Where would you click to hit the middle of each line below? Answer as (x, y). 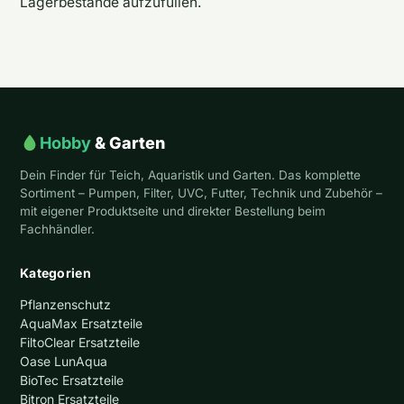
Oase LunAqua (64, 361)
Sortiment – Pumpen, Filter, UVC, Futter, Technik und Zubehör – (201, 193)
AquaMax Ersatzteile (81, 323)
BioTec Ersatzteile (72, 380)
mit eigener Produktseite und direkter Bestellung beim (173, 211)
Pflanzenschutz (65, 304)
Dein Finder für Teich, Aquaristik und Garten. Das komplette (190, 174)
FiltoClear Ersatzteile (80, 342)
